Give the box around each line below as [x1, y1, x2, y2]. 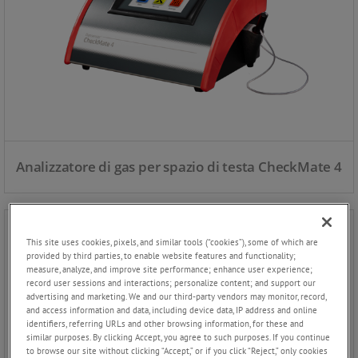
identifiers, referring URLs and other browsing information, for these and [26, 317, 304, 330]
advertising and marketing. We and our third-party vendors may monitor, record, [26, 290, 327, 303]
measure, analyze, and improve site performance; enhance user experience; [26, 263, 313, 276]
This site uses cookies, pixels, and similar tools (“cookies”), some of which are [26, 236, 319, 249]
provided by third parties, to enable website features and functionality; [26, 249, 296, 262]
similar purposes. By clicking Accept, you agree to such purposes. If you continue [26, 331, 331, 344]
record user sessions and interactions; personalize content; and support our [26, 276, 316, 289]
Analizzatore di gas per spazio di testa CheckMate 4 [16, 157, 342, 177]
